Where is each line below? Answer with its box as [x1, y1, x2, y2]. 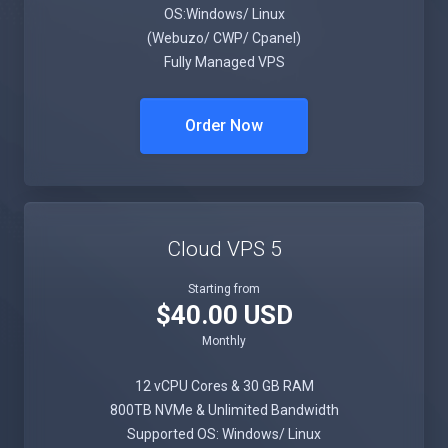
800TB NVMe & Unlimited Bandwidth [109, 402, 339, 418]
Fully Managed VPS [163, 54, 285, 70]
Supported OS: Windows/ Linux [127, 426, 321, 442]
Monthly [202, 334, 246, 348]
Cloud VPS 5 [166, 237, 282, 261]
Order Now [185, 116, 263, 135]
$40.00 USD [155, 300, 293, 330]
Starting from [188, 282, 260, 296]
